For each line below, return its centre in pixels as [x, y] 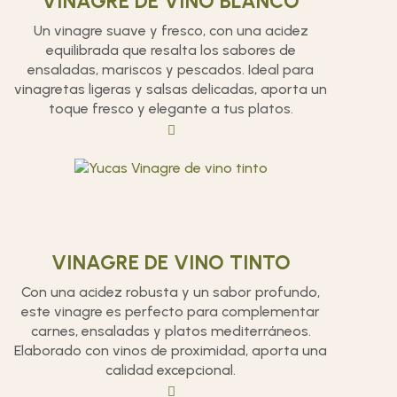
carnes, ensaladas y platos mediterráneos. [171, 331]
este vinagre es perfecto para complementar [171, 311]
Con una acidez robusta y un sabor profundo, [171, 292]
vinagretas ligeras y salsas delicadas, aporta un [171, 89]
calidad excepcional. [171, 370]
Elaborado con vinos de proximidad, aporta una [171, 350]
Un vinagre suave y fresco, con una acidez [171, 31]
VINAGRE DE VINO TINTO [171, 262]
